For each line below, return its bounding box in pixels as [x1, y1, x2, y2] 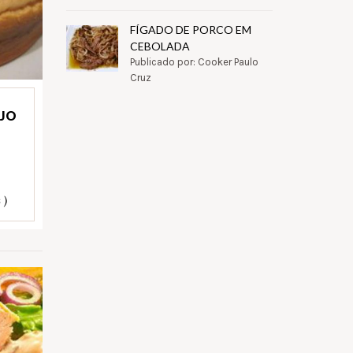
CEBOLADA [129, 39, 190, 54]
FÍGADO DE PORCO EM [129, 23, 251, 37]
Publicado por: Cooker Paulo [129, 56, 258, 69]
